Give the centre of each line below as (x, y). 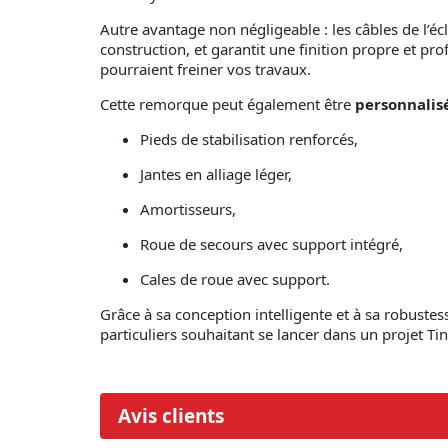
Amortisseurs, (188, 209)
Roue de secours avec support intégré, (271, 244)
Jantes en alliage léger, (216, 174)
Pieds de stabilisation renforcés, (249, 139)
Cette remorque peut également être (227, 104)
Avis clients (171, 416)
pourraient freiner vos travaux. (205, 69)
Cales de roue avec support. (235, 279)
